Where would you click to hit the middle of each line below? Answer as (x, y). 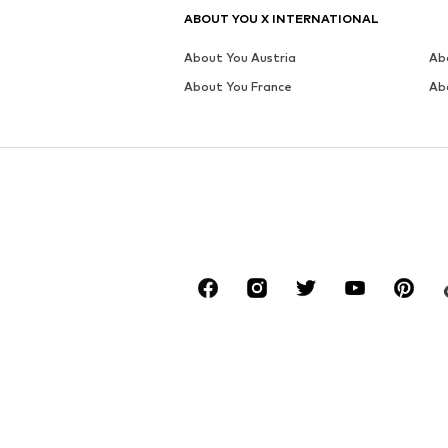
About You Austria (240, 58)
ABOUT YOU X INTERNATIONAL (281, 19)
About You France (238, 87)
